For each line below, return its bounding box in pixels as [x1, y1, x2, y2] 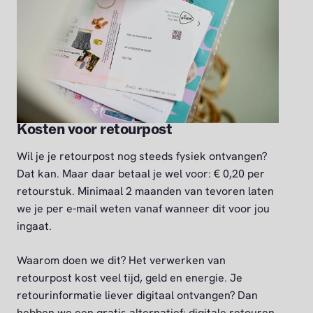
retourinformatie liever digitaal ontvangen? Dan [17, 288, 258, 303]
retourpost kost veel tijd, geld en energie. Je [17, 270, 242, 286]
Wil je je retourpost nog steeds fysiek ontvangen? [17, 149, 267, 164]
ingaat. [17, 219, 52, 234]
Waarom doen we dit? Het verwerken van [17, 253, 226, 268]
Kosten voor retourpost [17, 120, 172, 140]
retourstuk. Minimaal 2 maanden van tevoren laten [17, 184, 274, 199]
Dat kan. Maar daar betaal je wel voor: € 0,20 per [17, 166, 265, 182]
